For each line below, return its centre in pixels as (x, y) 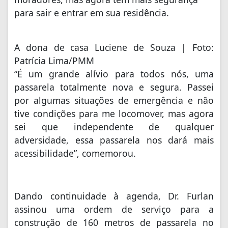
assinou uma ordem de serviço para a (114, 209)
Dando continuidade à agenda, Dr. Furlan (114, 196)
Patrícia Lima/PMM (54, 61)
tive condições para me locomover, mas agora (114, 114)
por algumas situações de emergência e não (114, 101)
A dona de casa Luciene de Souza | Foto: (114, 48)
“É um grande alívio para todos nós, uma (114, 74)
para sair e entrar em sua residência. (92, 13)
